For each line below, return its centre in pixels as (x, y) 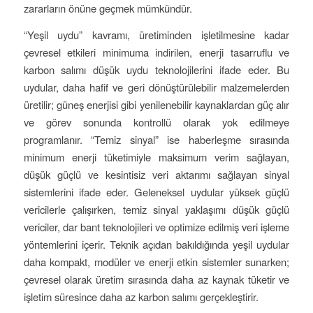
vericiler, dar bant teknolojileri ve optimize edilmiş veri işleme (156, 226)
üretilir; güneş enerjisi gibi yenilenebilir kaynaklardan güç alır (156, 104)
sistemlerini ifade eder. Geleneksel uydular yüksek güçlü (156, 191)
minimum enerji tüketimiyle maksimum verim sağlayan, (156, 156)
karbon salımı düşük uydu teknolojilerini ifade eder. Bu (156, 69)
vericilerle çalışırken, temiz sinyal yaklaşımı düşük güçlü (156, 209)
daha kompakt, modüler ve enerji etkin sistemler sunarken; (156, 261)
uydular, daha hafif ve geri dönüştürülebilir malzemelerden (156, 87)
